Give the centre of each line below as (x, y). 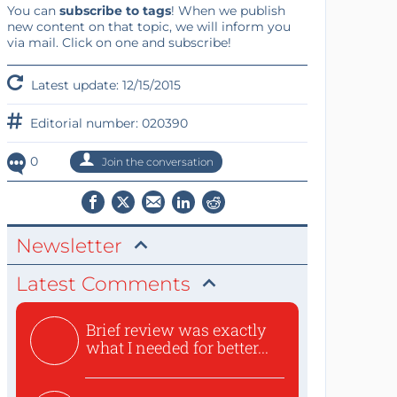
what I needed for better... (177, 347)
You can (33, 11)
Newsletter (69, 246)
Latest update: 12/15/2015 (104, 85)
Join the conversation (156, 162)
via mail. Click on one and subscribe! (119, 43)
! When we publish (228, 11)
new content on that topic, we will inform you (148, 27)
